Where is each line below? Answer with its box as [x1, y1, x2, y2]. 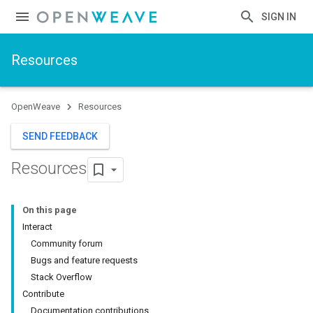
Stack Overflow [31, 272, 92, 282]
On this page [22, 205, 77, 215]
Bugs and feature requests [31, 255, 138, 265]
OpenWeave [11, 101, 60, 112]
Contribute [22, 289, 64, 299]
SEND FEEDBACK [22, 131, 98, 142]
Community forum [31, 238, 103, 249]
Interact [22, 221, 52, 232]
